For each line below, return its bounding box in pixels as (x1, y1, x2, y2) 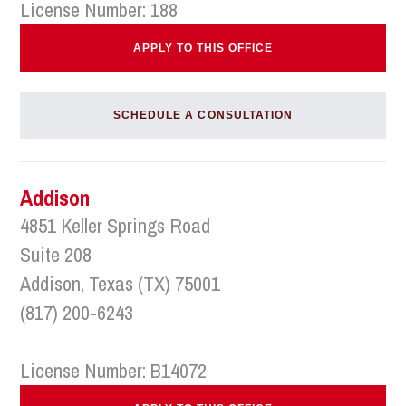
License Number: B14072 (20, 357, 208, 384)
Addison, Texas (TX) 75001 (20, 270, 221, 297)
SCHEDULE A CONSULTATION (113, 109, 293, 121)
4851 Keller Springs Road (20, 212, 211, 239)
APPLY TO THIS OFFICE (132, 42, 274, 54)
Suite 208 (20, 241, 92, 268)
